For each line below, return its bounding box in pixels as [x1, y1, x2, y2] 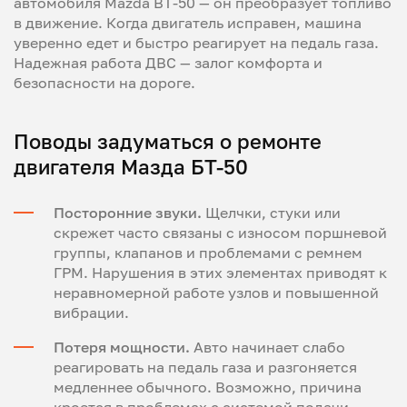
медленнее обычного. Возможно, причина [54, 378, 362, 396]
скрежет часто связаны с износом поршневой [54, 223, 387, 242]
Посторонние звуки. [54, 203, 202, 222]
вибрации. [54, 303, 129, 322]
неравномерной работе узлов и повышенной [54, 283, 379, 302]
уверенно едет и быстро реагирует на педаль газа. [14, 34, 379, 52]
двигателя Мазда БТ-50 [14, 154, 248, 179]
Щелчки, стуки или [202, 203, 341, 222]
